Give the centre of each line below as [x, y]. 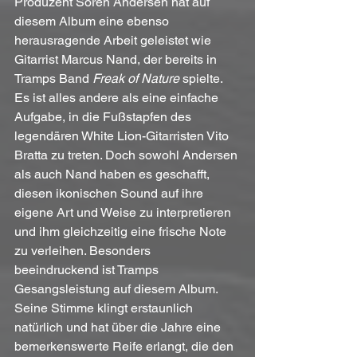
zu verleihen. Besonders [84, 251]
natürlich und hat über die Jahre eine [119, 328]
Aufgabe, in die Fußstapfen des [104, 117]
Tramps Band [53, 79]
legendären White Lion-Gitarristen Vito [123, 136]
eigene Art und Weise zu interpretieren [124, 213]
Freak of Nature [136, 79]
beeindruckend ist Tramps [88, 270]
